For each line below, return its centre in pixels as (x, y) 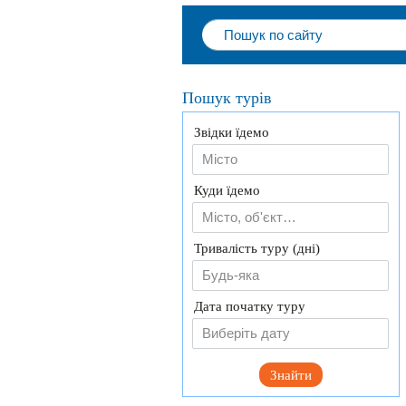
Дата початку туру (250, 306)
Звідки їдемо (232, 132)
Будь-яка (231, 275)
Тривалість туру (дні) (257, 248)
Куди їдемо (227, 190)
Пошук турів (227, 98)
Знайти (291, 375)
